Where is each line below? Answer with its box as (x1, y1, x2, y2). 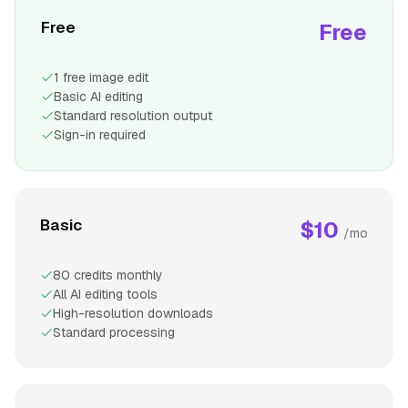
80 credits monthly (53, 266, 163, 283)
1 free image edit (54, 68, 148, 86)
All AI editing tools (53, 285, 158, 302)
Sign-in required (54, 126, 146, 143)
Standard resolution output (54, 107, 212, 124)
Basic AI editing (54, 87, 143, 105)
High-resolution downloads (53, 304, 213, 321)
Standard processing (53, 323, 175, 341)
